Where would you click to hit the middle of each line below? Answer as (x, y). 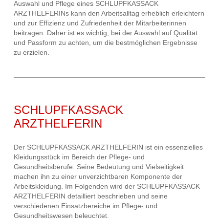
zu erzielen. (32, 53)
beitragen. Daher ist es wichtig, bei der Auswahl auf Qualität (106, 33)
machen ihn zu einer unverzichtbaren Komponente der (98, 177)
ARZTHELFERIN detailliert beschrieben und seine (91, 196)
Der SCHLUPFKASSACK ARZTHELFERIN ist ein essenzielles (108, 147)
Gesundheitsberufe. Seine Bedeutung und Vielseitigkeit (99, 167)
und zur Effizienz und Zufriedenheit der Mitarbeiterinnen (100, 23)
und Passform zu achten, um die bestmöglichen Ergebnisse (106, 43)
